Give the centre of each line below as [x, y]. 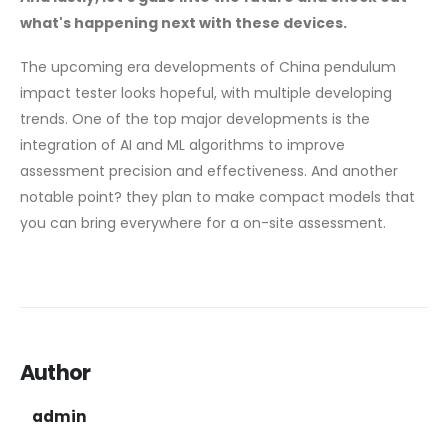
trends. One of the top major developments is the [195, 119]
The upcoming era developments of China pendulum [208, 67]
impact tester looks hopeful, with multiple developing [206, 93]
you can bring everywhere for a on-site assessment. [203, 223]
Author [55, 372]
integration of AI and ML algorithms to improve [182, 145]
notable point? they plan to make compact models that [217, 197]
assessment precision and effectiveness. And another [209, 171]
